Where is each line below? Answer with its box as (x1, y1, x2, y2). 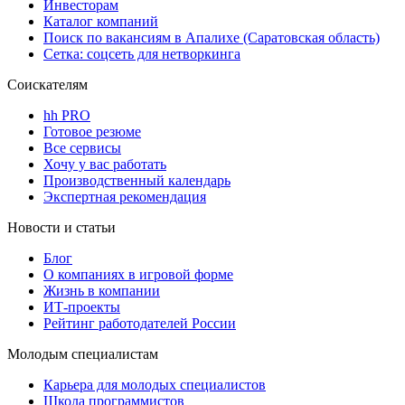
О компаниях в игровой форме (43, 266, 233, 282)
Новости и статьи (7, 219, 116, 235)
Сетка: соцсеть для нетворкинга (43, 45, 240, 61)
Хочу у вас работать (43, 155, 166, 172)
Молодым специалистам (7, 345, 158, 362)
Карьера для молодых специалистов (43, 376, 266, 392)
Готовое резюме (43, 123, 141, 139)
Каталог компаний (43, 13, 158, 29)
